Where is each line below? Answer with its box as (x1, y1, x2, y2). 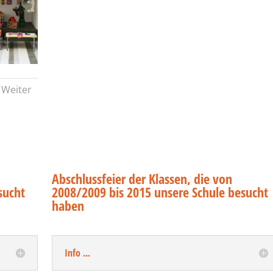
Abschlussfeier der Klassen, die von (52, 169, 233, 188)
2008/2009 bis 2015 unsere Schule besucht (52, 182, 269, 201)
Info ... (65, 246, 91, 260)
